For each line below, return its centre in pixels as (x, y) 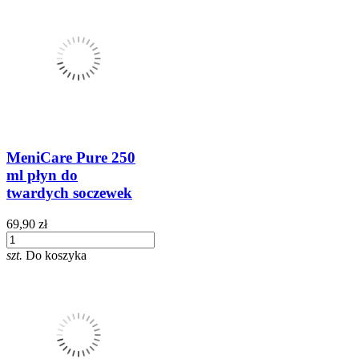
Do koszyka (56, 255)
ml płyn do (42, 175)
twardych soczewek (69, 193)
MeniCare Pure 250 (71, 158)
